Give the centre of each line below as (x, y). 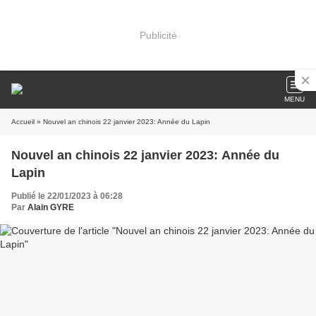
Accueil (23, 122)
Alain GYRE (51, 207)
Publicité (158, 35)
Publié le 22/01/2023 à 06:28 (67, 196)
